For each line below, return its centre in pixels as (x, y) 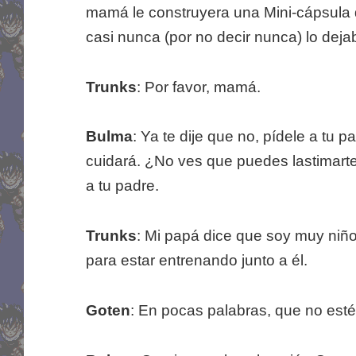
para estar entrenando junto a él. (196, 261)
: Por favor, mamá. (198, 87)
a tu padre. (122, 186)
